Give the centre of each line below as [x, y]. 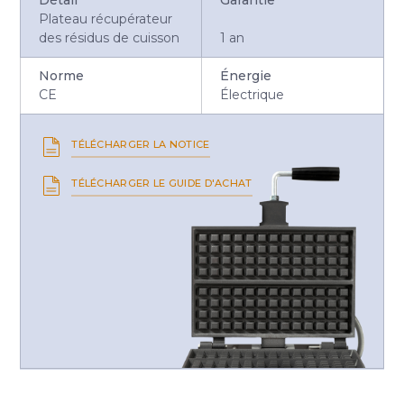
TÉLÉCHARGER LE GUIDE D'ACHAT [162, 183]
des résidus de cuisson [110, 37]
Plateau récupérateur [106, 18]
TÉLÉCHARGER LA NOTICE [141, 144]
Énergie [245, 75]
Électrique [252, 94]
